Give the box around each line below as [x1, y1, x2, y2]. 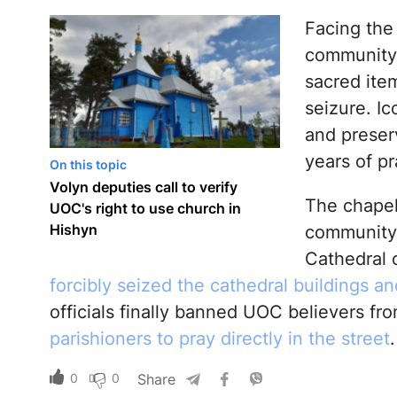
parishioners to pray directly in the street [49, 328, 390, 350]
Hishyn [49, 221, 97, 239]
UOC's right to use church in [49, 199, 241, 218]
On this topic [49, 157, 127, 173]
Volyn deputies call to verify [49, 178, 237, 197]
